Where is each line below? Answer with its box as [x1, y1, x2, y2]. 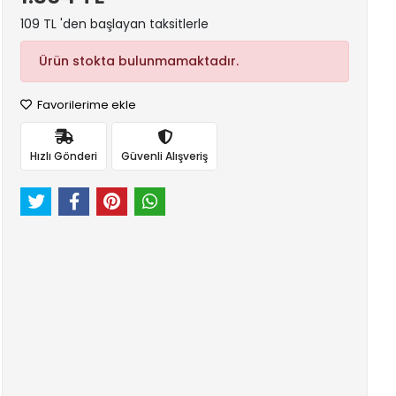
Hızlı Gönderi [30, 148, 98, 164]
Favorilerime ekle [34, 96, 137, 113]
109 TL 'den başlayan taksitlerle [20, 15, 209, 33]
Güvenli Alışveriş [121, 148, 209, 164]
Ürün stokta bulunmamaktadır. [39, 52, 240, 70]
